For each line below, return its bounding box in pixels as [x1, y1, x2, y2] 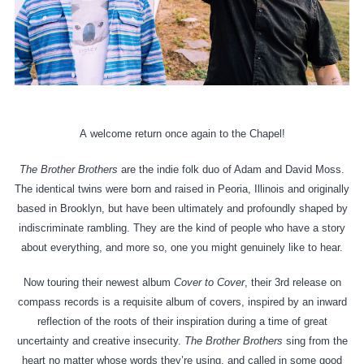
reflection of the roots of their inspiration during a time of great [37, 315, 327, 328]
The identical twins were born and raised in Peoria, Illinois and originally [15, 182, 349, 195]
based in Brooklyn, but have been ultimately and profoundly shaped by [16, 201, 348, 214]
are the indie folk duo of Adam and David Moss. [118, 162, 344, 175]
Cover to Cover [173, 276, 245, 289]
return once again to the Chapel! [131, 128, 285, 141]
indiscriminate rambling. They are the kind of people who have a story [19, 221, 345, 234]
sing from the [282, 335, 348, 348]
